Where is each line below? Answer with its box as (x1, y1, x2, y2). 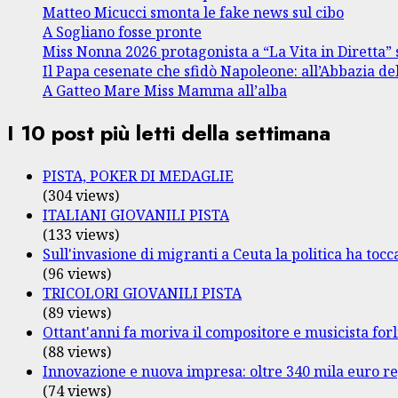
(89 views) (43, 303, 111, 323)
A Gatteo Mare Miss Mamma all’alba (43, 80, 287, 100)
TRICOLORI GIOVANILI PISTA (43, 283, 242, 304)
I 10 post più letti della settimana (7, 117, 330, 149)
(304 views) (43, 186, 119, 206)
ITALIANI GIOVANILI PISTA (43, 205, 229, 226)
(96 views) (43, 264, 111, 284)
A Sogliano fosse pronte (43, 21, 202, 42)
